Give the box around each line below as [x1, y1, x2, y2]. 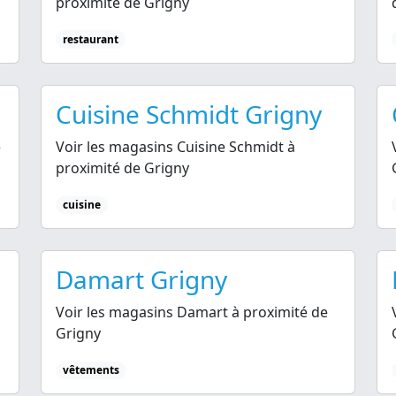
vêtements [62, 362, 119, 377]
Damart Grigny [56, 263, 227, 296]
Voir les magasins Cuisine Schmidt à [56, 136, 295, 156]
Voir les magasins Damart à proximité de [56, 302, 328, 322]
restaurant [62, 31, 118, 47]
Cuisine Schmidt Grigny [56, 96, 322, 131]
